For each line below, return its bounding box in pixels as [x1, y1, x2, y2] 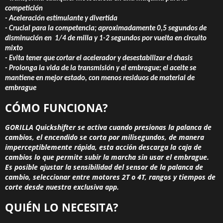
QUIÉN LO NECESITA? [5, 200, 118, 215]
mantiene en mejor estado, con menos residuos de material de [5, 75, 195, 83]
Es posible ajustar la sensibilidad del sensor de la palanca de [5, 162, 203, 172]
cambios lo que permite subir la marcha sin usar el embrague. [5, 152, 209, 162]
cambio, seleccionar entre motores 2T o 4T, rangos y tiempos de [5, 172, 216, 182]
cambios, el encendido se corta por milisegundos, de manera [5, 132, 204, 142]
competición [5, 5, 43, 13]
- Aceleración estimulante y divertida [5, 15, 117, 23]
